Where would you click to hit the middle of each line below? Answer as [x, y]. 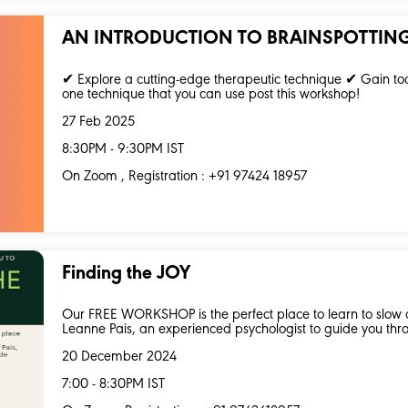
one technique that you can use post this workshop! [211, 94]
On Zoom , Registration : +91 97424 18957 [185, 176]
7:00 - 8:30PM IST [114, 385]
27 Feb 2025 [99, 122]
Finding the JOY [127, 275]
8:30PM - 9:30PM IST [123, 149]
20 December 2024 [120, 357]
